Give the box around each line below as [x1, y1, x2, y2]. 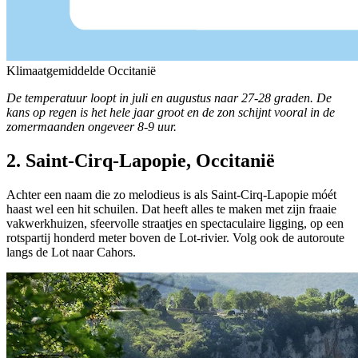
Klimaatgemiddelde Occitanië [6, 63, 156, 78]
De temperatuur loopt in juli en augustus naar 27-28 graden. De [6, 90, 332, 105]
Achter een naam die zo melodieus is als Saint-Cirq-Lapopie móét [6, 187, 336, 201]
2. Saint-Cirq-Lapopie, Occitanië [6, 149, 275, 171]
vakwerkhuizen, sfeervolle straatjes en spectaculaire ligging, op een [6, 216, 344, 230]
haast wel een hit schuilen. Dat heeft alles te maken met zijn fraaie [6, 201, 336, 216]
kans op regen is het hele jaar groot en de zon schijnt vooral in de [6, 105, 335, 119]
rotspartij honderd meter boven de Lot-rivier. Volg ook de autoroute [6, 230, 344, 245]
